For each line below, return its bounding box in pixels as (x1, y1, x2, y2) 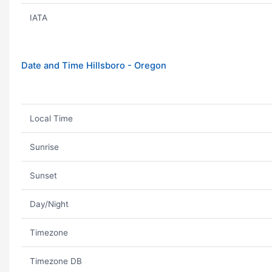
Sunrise (29, 142, 59, 152)
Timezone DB (29, 256, 82, 266)
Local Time (29, 114, 73, 123)
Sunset (29, 171, 57, 180)
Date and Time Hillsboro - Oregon (21, 60, 166, 71)
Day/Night (29, 199, 69, 209)
